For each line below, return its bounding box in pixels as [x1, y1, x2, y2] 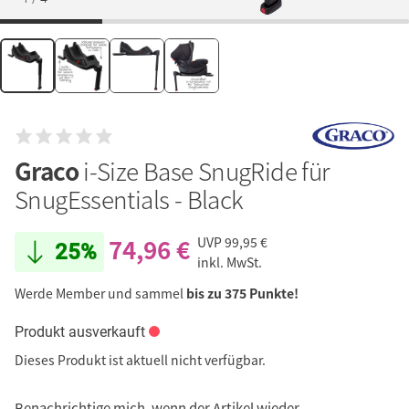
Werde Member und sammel [15, 284, 186, 303]
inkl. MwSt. [197, 253, 262, 272]
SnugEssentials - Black [15, 182, 244, 217]
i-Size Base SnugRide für [83, 153, 330, 189]
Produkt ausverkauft [15, 323, 145, 341]
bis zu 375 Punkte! [186, 284, 299, 303]
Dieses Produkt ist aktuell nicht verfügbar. [15, 351, 266, 370]
